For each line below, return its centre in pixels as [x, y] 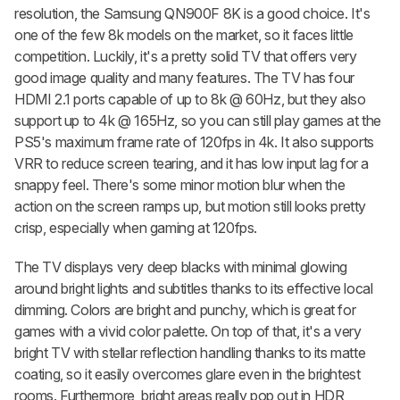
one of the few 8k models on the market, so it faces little [184, 35]
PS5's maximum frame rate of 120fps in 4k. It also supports [194, 142]
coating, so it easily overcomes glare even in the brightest [187, 375]
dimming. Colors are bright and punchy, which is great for [185, 310]
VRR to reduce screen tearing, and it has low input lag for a [192, 164]
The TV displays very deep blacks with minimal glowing [181, 267]
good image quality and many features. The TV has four [184, 78]
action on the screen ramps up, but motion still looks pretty [191, 207]
